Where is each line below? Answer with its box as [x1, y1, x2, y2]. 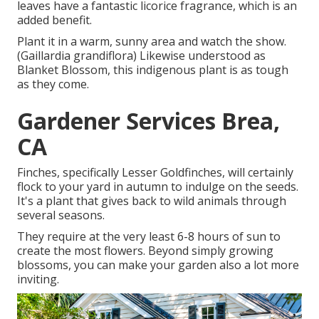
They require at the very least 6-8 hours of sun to [17, 228, 281, 244]
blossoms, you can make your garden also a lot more [17, 256, 299, 273]
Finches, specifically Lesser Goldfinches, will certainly [17, 164, 293, 180]
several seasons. [17, 206, 105, 223]
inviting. [17, 271, 59, 287]
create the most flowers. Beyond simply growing [17, 242, 273, 258]
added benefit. [17, 11, 92, 28]
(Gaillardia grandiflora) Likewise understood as [17, 47, 266, 63]
